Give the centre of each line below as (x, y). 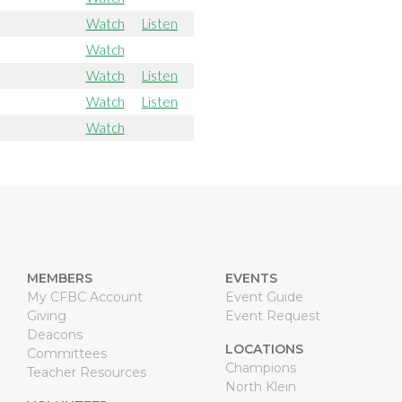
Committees (66, 353)
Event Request (272, 315)
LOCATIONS (264, 349)
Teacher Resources (86, 372)
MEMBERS (59, 278)
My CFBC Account (84, 297)
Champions (260, 367)
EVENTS (251, 278)
